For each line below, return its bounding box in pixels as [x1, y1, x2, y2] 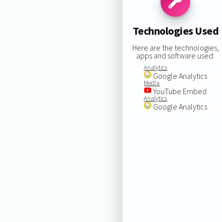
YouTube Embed [152, 86, 207, 96]
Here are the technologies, [132, 42, 219, 53]
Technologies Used [132, 24, 219, 38]
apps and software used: [136, 50, 215, 60]
